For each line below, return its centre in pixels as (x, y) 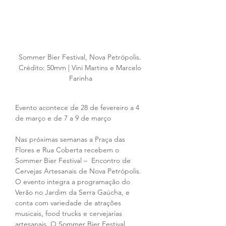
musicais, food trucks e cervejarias (70, 214)
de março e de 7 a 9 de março (63, 118)
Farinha (81, 78)
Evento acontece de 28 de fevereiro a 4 (78, 108)
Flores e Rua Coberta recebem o (68, 150)
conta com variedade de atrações (69, 203)
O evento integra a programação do (74, 182)
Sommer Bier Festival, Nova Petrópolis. (81, 57)
